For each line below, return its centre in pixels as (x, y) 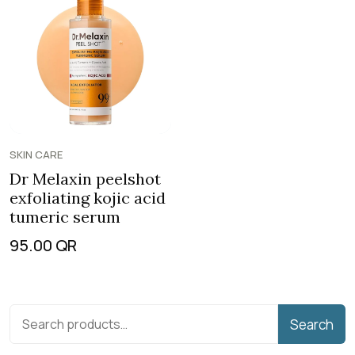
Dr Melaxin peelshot (85, 179)
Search (312, 324)
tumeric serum (65, 217)
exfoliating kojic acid (88, 198)
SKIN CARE (36, 155)
